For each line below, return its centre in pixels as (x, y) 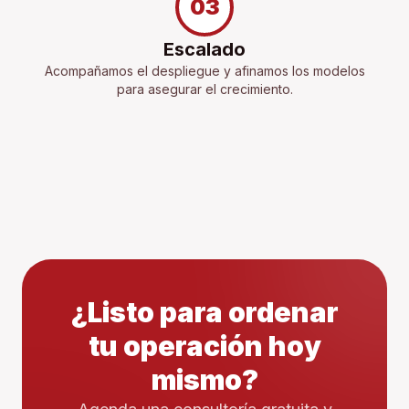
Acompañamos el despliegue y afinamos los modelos (204, 71)
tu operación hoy (204, 346)
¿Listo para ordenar (204, 313)
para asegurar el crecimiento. (204, 89)
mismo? (204, 380)
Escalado (204, 50)
